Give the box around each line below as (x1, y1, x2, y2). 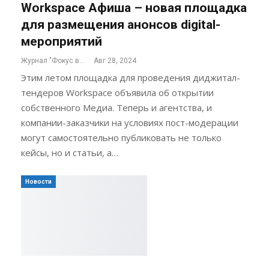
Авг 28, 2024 (94, 56, 136, 65)
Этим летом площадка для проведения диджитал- (21, 71, 240, 83)
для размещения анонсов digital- (21, 17, 220, 32)
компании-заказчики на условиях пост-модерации (21, 116, 238, 128)
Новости (25, 178, 52, 185)
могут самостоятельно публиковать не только (21, 131, 222, 144)
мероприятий (21, 34, 102, 49)
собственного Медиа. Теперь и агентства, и (21, 101, 212, 113)
